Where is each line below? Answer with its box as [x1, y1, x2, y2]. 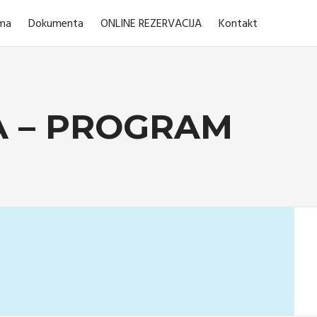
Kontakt [219, 14, 258, 33]
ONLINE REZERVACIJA [100, 14, 202, 33]
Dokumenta [28, 14, 83, 33]
